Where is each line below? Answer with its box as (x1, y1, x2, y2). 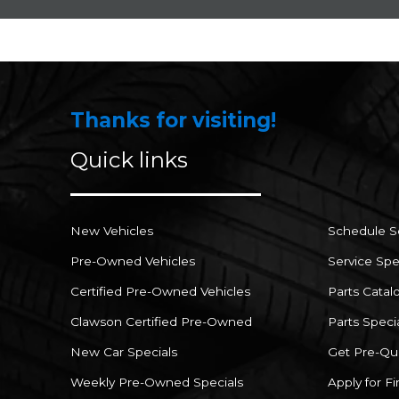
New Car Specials (70, 344, 177, 359)
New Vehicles (70, 223, 153, 238)
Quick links (70, 145, 188, 173)
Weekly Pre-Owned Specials (70, 374, 243, 389)
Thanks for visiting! (70, 108, 276, 133)
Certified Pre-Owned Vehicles (70, 283, 250, 298)
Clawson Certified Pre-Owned (70, 313, 252, 329)
